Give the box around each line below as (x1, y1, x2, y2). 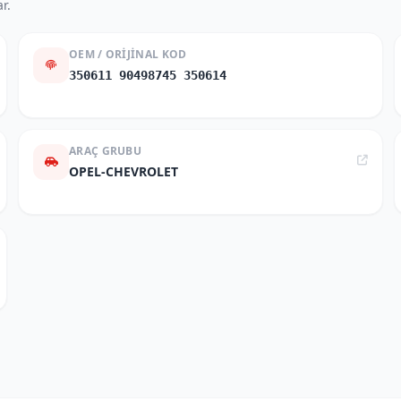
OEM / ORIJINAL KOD (69, 47, 187, 62)
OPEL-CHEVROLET (69, 163, 178, 180)
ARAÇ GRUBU (69, 143, 141, 158)
